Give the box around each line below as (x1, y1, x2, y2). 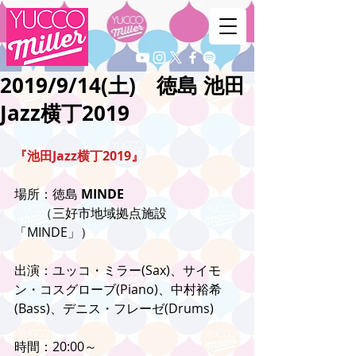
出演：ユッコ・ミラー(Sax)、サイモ (14, 261, 221, 279)
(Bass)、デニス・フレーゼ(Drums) (14, 300, 214, 317)
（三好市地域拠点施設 (14, 204, 167, 222)
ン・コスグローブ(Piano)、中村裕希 (14, 281, 222, 298)
